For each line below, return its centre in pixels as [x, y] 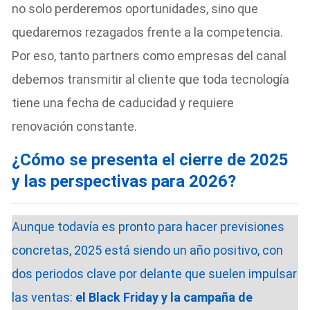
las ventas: [44, 297]
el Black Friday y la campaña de [164, 297]
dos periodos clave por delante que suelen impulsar [155, 273]
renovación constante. [75, 126]
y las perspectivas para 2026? [124, 181]
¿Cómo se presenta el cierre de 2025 [151, 159]
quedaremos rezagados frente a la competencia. [148, 32]
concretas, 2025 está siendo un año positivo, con [148, 250]
